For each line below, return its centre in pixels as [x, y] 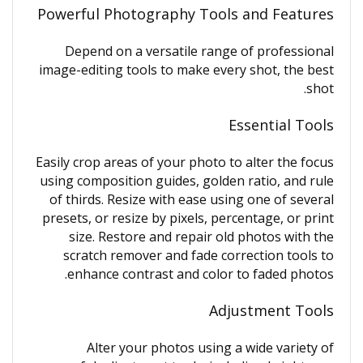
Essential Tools [281, 125]
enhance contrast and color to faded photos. [201, 274]
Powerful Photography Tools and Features [186, 14]
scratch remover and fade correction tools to [199, 255]
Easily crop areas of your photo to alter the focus [185, 162]
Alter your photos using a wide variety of [210, 348]
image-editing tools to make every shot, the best [186, 70]
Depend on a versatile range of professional [199, 51]
